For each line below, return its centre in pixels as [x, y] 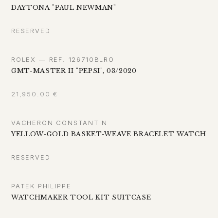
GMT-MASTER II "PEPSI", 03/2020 [74, 71]
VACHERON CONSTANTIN [59, 123]
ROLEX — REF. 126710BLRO [63, 60]
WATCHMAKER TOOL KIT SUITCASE [81, 198]
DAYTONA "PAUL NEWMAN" [64, 8]
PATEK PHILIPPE [41, 186]
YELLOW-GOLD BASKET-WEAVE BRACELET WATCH [109, 134]
